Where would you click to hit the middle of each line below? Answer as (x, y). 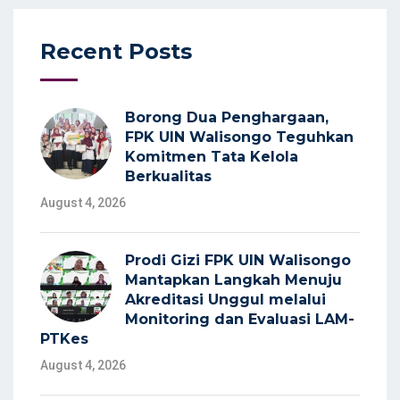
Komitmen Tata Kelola (212, 157)
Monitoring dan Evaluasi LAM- (240, 320)
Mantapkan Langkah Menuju (233, 280)
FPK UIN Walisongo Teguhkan (239, 137)
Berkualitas (168, 177)
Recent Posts (116, 52)
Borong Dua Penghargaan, (227, 118)
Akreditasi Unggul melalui (225, 300)
